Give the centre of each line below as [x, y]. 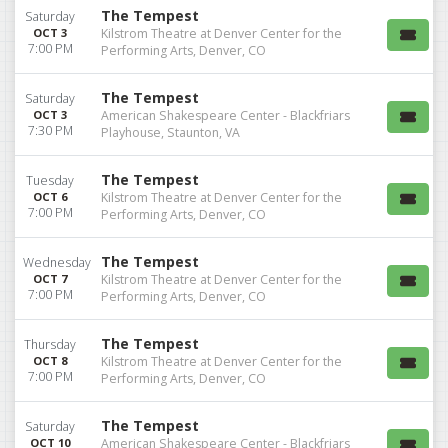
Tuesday [50, 180]
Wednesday [57, 262]
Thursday [50, 344]
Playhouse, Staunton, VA [170, 132]
